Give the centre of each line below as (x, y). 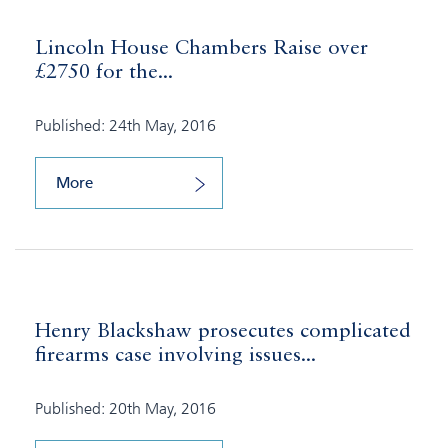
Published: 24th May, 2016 (125, 125)
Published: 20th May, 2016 (125, 408)
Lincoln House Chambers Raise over (201, 49)
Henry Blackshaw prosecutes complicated (223, 332)
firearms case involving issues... (175, 356)
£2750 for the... (104, 73)
